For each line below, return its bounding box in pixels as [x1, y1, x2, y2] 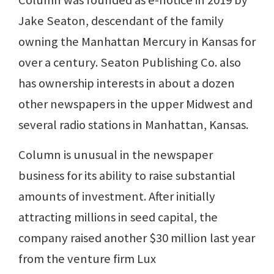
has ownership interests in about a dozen [18, 75, 235, 91]
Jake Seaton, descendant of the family [18, 12, 224, 29]
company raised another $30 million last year [18, 229, 255, 246]
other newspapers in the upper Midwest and [18, 95, 253, 112]
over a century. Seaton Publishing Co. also [18, 54, 241, 70]
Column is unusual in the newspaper [18, 146, 213, 163]
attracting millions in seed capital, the [18, 209, 218, 225]
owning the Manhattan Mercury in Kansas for [18, 33, 256, 50]
